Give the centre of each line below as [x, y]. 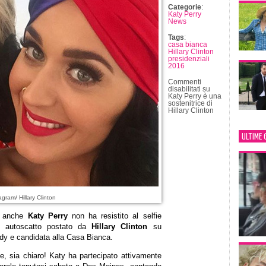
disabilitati [184, 89]
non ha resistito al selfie [114, 216]
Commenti [184, 82]
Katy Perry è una [194, 96]
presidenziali [189, 59]
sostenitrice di [190, 103]
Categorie [184, 7]
